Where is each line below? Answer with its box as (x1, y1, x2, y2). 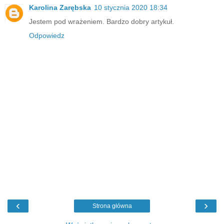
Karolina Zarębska (29, 3, 91, 12)
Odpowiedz (29, 31, 64, 40)
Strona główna (92, 202, 132, 209)
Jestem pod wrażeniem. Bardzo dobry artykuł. (29, 17, 174, 26)
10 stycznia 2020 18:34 (94, 3, 167, 12)
